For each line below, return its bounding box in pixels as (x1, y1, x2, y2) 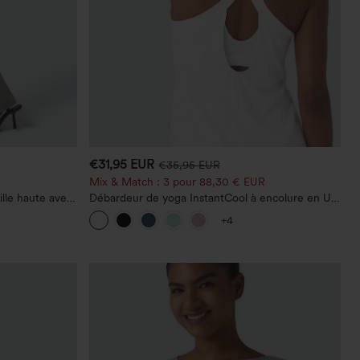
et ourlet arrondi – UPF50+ (89, 203, 226, 217)
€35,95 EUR (158, 157, 221, 171)
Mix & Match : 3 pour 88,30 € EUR (89, 174, 266, 188)
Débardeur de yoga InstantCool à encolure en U (89, 190, 332, 204)
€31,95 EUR (89, 156, 155, 172)
